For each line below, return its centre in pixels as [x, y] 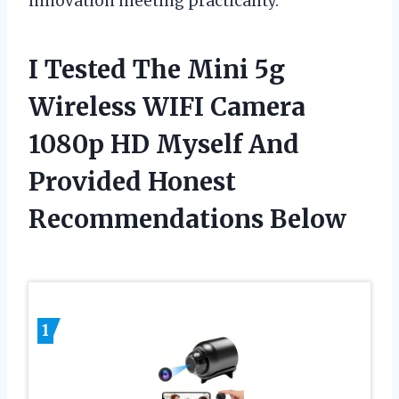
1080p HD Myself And [164, 144]
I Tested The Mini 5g [157, 69]
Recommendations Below [187, 219]
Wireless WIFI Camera [167, 106]
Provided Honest [132, 181]
